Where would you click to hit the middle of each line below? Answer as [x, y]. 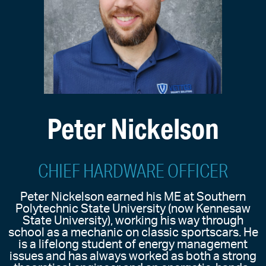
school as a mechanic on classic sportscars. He [133, 233]
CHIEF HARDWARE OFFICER [133, 171]
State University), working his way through [133, 221]
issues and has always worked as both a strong [133, 257]
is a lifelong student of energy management [133, 245]
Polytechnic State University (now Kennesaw [133, 209]
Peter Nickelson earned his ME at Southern [133, 197]
